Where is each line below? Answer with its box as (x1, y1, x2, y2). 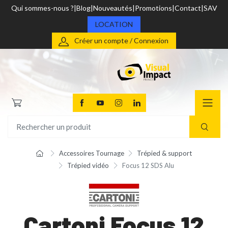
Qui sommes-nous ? (11, 4, 74, 12)
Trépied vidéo (67, 161, 109, 170)
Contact (174, 4, 201, 12)
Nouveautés (93, 4, 132, 12)
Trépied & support (137, 149, 192, 158)
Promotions (134, 4, 172, 12)
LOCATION (95, 20, 133, 28)
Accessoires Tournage (59, 149, 124, 158)
